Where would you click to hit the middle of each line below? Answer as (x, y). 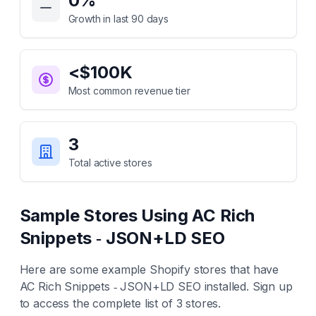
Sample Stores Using (106, 215)
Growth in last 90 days (118, 19)
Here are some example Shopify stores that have (149, 269)
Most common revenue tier (129, 91)
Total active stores (110, 163)
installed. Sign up (247, 286)
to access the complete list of (98, 303)
